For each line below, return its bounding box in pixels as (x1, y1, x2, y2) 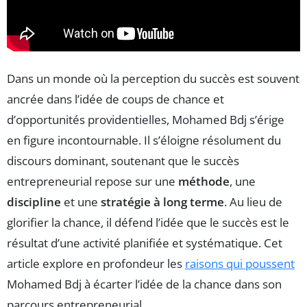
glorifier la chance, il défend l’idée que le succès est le (7, 214, 289, 231)
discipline (7, 194, 61, 210)
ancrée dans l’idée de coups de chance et (7, 91, 224, 108)
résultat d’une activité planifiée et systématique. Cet (7, 235, 282, 251)
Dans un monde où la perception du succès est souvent (7, 71, 299, 87)
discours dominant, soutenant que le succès (7, 153, 239, 169)
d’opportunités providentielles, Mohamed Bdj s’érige (7, 112, 284, 128)
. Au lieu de (224, 194, 282, 210)
